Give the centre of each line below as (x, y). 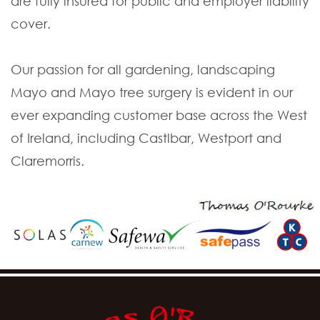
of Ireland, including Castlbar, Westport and (146, 138)
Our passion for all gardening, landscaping (143, 70)
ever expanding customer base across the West (159, 115)
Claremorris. (47, 161)
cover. (31, 24)
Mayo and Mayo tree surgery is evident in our (152, 92)
